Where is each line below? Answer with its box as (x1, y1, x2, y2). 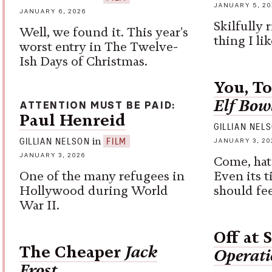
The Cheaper (19, 243, 125, 262)
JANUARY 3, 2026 (19, 151, 86, 160)
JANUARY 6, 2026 (19, 7, 87, 15)
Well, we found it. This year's (19, 24, 188, 39)
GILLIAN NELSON (19, 136, 90, 146)
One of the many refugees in (19, 169, 185, 184)
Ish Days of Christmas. (19, 53, 148, 69)
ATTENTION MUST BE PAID (19, 98, 172, 111)
